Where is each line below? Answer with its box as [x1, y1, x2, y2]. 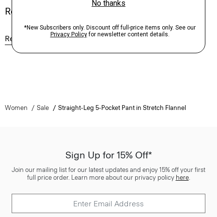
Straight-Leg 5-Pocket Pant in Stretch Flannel [58, 104, 186, 111]
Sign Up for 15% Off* [65, 149, 152, 161]
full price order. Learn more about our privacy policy [27, 174, 176, 181]
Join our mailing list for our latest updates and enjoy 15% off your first [12, 166, 205, 173]
